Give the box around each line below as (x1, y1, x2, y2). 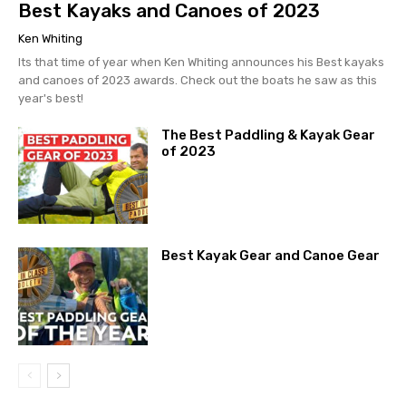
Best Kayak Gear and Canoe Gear (160, 247, 380, 265)
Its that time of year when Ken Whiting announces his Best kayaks (18, 55, 384, 70)
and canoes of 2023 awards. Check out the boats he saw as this (18, 73, 377, 88)
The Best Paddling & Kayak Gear (160, 127, 375, 144)
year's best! (18, 92, 83, 106)
